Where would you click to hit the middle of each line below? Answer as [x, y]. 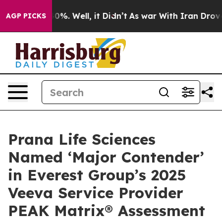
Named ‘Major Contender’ [106, 157]
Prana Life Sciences [82, 139]
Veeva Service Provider [96, 193]
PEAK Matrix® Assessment [107, 211]
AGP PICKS [26, 16]
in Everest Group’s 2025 [97, 175]
